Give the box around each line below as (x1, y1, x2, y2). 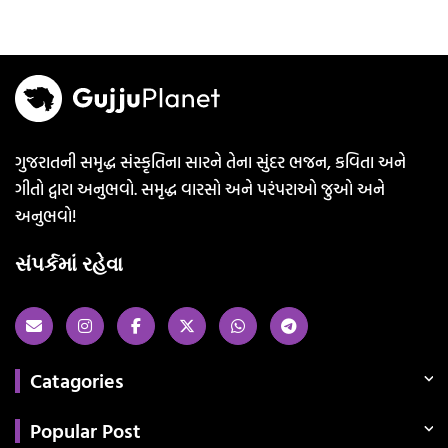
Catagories (30, 365, 124, 396)
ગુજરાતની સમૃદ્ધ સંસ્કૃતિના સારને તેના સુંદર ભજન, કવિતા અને (15, 149, 406, 175)
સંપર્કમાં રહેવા (15, 252, 123, 277)
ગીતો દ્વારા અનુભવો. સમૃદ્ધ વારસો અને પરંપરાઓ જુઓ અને (15, 176, 385, 202)
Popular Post (30, 415, 141, 446)
